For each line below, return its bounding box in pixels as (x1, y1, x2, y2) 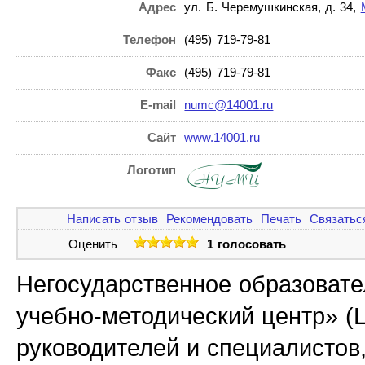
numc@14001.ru (184, 98, 274, 112)
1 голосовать (207, 236, 287, 251)
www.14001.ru (184, 130, 261, 145)
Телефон (123, 33, 177, 47)
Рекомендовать (166, 211, 253, 226)
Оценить (68, 236, 118, 251)
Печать (261, 211, 301, 226)
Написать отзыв (66, 211, 158, 226)
